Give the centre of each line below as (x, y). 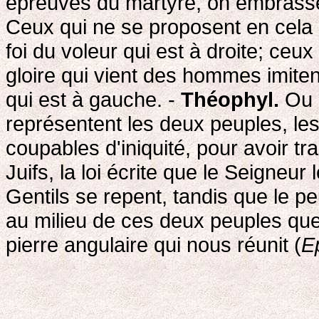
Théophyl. (230, 99)
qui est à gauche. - (93, 99)
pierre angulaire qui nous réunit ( (153, 244)
